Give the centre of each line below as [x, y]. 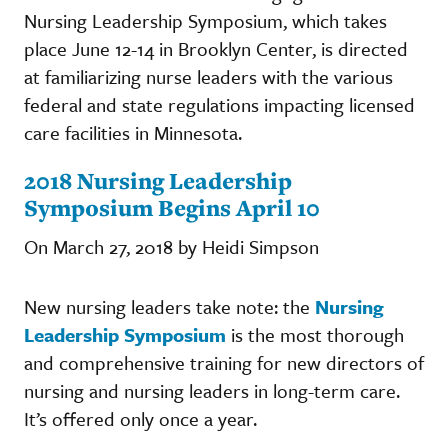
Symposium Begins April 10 [172, 207]
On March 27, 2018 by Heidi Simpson [171, 246]
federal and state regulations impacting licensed [219, 104]
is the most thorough [315, 334]
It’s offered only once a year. [143, 418]
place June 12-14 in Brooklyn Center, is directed [216, 48]
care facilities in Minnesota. [140, 132]
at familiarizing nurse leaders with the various [208, 76]
